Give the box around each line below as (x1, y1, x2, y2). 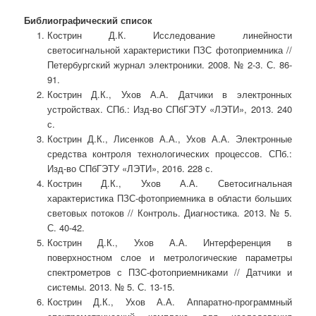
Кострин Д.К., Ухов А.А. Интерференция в (47, 236, 292, 250)
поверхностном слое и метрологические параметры (47, 250, 292, 265)
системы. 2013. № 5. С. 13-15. (47, 280, 175, 294)
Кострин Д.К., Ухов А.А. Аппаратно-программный (47, 295, 292, 309)
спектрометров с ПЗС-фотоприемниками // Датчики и (47, 265, 292, 279)
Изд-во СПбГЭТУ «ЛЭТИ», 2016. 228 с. (47, 162, 213, 176)
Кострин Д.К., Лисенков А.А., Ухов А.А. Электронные (47, 132, 292, 146)
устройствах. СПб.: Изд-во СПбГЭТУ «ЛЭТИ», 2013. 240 (47, 102, 292, 116)
